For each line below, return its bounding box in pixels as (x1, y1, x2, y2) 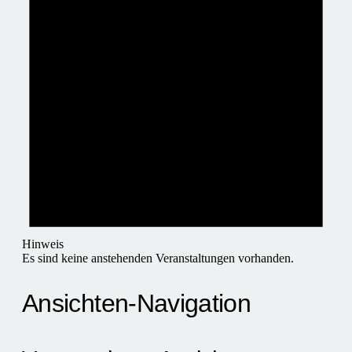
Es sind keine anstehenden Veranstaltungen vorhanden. (22, 251, 294, 265)
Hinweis (22, 236, 64, 251)
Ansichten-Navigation (22, 289, 251, 318)
